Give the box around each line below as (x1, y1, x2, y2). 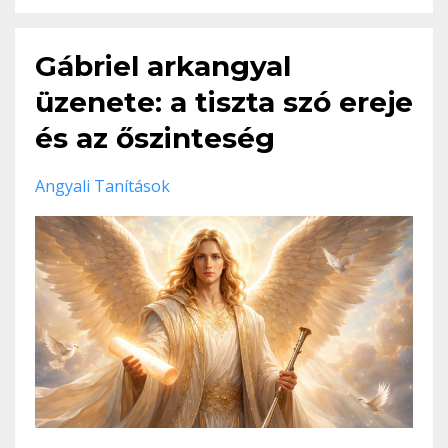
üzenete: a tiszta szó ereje (35, 84, 413, 119)
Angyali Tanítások (35, 174, 170, 197)
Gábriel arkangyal (35, 48, 291, 83)
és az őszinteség (35, 120, 275, 155)
